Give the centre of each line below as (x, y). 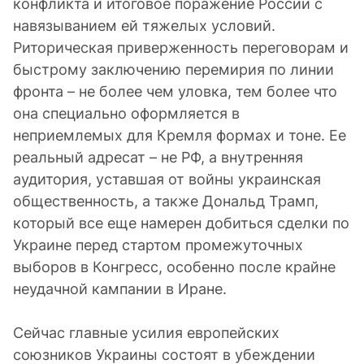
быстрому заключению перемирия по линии (173, 69)
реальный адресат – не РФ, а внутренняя (158, 157)
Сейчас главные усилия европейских (146, 333)
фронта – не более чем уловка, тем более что (175, 91)
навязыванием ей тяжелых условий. (144, 26)
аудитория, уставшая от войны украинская (167, 179)
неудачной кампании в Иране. (120, 289)
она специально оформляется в (126, 113)
